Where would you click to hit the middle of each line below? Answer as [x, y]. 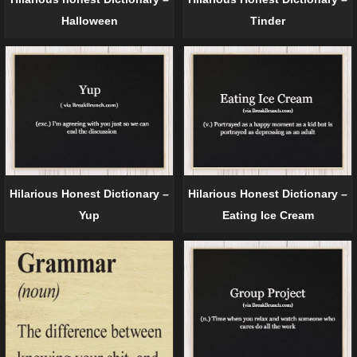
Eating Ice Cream [268, 216]
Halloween [89, 21]
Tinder [268, 21]
